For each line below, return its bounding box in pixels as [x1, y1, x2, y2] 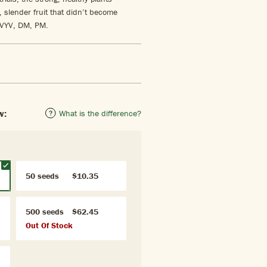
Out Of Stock [26, 220, 73, 231]
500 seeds [26, 206, 64, 217]
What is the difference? [59, 107, 141, 119]
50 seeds [26, 170, 59, 181]
